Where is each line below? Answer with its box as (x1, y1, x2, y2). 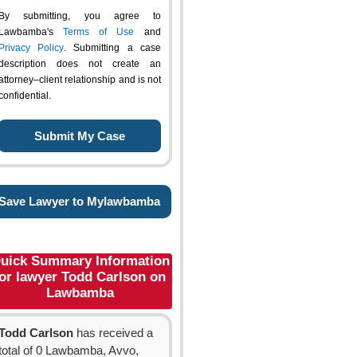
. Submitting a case (64, 42, 161, 53)
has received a (73, 327, 153, 339)
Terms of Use (63, 26, 134, 37)
